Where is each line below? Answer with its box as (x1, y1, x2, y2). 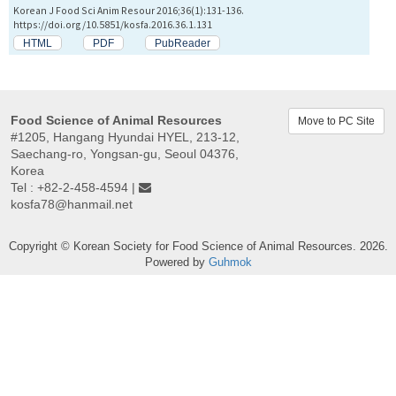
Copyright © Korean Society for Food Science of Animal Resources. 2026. (8, 240, 388, 254)
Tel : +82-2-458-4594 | (11, 180, 139, 195)
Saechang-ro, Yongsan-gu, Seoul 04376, (11, 147, 239, 162)
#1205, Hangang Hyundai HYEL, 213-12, (11, 130, 240, 145)
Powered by (144, 255, 209, 270)
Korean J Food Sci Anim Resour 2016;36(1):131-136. (13, 4, 244, 18)
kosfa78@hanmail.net (11, 197, 133, 212)
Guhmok (208, 255, 252, 270)
